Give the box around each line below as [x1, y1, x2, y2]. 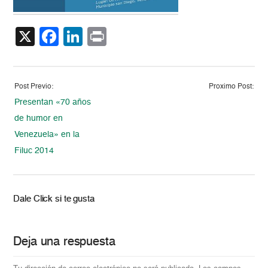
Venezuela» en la [14, 130, 80, 139]
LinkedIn [83, 27, 156, 47]
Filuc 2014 [14, 147, 54, 156]
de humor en [14, 114, 63, 123]
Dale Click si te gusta [13, 194, 95, 204]
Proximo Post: [208, 83, 254, 91]
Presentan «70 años [14, 98, 92, 107]
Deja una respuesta [13, 236, 115, 249]
